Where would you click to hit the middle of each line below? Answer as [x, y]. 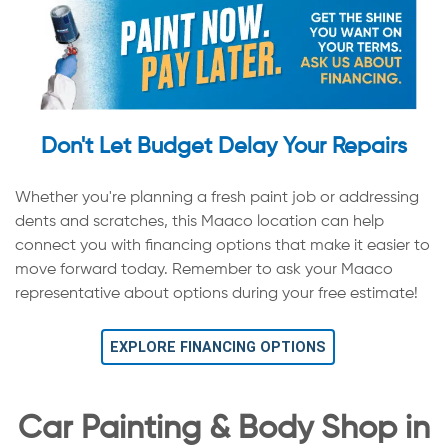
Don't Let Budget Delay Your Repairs [224, 147]
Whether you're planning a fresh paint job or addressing [217, 198]
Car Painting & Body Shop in [224, 429]
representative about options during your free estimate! [216, 294]
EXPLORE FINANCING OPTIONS [218, 347]
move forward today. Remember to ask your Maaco [204, 270]
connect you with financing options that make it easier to [222, 246]
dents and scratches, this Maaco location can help [199, 222]
